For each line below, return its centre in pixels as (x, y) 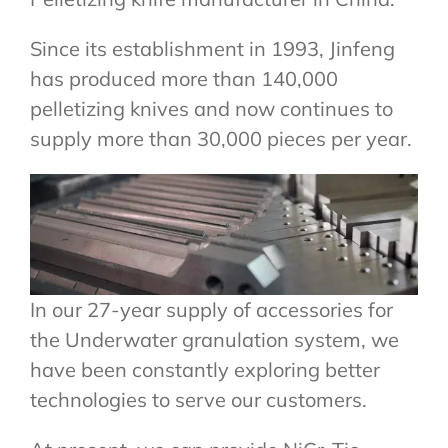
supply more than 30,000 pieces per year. (221, 138)
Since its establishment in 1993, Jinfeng (212, 48)
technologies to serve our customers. (198, 400)
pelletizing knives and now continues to (211, 108)
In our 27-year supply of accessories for (211, 310)
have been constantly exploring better (205, 370)
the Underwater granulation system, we (214, 340)
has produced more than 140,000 (184, 78)
